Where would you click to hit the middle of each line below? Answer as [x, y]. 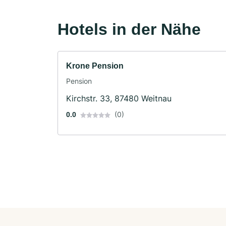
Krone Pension [95, 66]
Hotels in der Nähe [129, 29]
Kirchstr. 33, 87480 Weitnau [119, 98]
